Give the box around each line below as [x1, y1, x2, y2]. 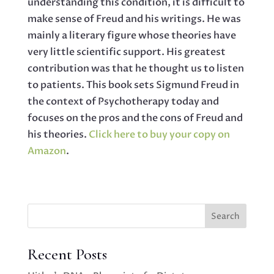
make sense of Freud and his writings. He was [27, 12, 241, 26]
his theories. [27, 128, 89, 142]
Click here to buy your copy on [88, 128, 230, 142]
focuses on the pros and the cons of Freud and [27, 111, 243, 125]
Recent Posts [27, 245, 107, 264]
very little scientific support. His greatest [27, 45, 226, 59]
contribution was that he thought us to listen [27, 62, 244, 76]
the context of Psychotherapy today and [27, 95, 219, 109]
